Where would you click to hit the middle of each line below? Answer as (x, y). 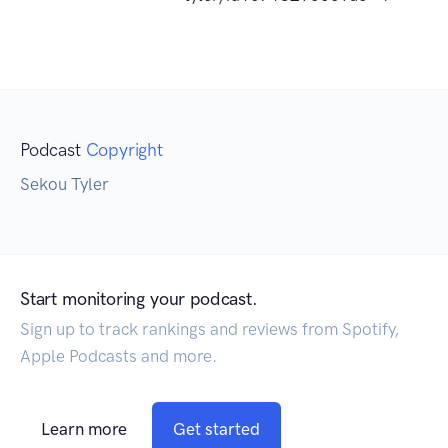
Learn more (84, 429)
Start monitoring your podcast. (139, 299)
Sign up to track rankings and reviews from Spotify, (209, 329)
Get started (216, 429)
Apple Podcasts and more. (118, 356)
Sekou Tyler (64, 184)
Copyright (124, 150)
